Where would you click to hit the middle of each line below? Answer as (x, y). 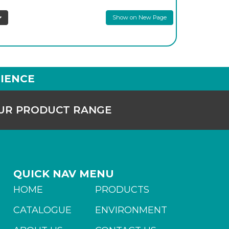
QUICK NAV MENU (63, 174)
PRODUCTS (122, 190)
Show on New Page (139, 17)
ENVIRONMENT (131, 210)
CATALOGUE (42, 210)
